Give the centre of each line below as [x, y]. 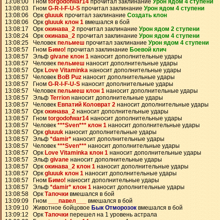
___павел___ [67, 201]
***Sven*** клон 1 [82, 125]
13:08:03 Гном [27, 8]
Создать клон [147, 15]
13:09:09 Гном [27, 201]
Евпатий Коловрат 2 [86, 105]
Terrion [60, 98]
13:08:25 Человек [31, 43]
